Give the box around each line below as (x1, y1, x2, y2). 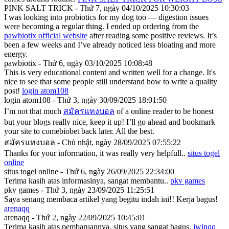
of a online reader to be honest (114, 106, 214, 116)
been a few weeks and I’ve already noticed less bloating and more (4, 40, 216, 49)
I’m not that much (4, 106, 63, 116)
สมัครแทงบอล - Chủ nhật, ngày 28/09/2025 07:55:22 (4, 138, 181, 147)
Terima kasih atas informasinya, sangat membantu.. (4, 176, 170, 185)
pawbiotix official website (4, 31, 87, 40)
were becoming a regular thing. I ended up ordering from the (4, 21, 199, 31)
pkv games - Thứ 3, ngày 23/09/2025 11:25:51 (4, 185, 154, 194)
